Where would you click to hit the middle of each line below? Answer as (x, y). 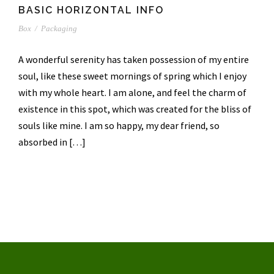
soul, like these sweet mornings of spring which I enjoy (132, 76)
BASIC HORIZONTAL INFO (91, 10)
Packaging (59, 28)
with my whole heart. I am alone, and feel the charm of (132, 92)
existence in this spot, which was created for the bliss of (135, 109)
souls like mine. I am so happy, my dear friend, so (119, 125)
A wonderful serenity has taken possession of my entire (134, 59)
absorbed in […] (52, 142)
